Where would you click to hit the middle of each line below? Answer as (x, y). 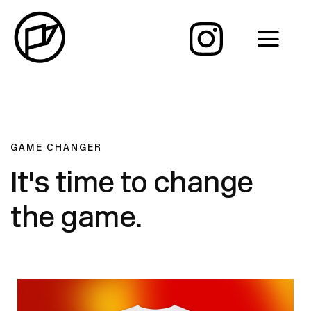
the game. (76, 220)
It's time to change (132, 185)
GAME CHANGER (56, 148)
